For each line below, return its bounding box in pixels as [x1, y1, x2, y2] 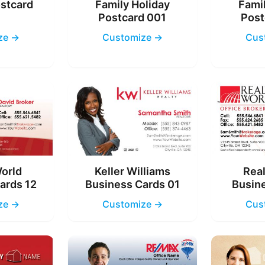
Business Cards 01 [85, 177, 180, 190]
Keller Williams [94, 164, 170, 177]
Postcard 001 [98, 11, 167, 24]
